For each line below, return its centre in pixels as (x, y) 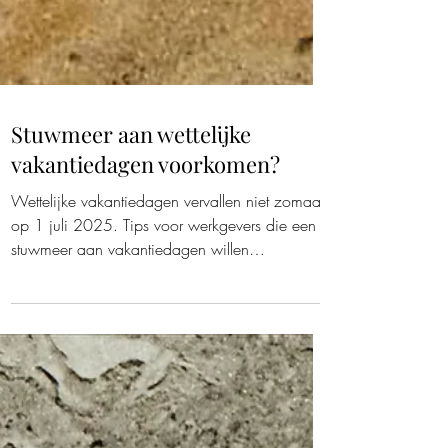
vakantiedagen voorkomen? (145, 304)
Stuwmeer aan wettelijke (131, 274)
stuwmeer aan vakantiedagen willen (59, 389)
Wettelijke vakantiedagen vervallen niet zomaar (168, 341)
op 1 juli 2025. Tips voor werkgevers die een (163, 365)
